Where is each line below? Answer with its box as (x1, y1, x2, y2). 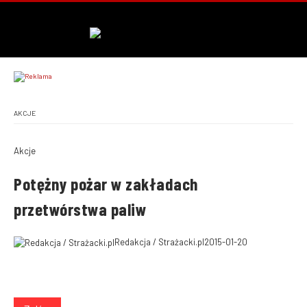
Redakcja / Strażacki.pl (114, 236, 204, 247)
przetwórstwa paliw (14, 199, 147, 219)
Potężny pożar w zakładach (14, 173, 198, 194)
